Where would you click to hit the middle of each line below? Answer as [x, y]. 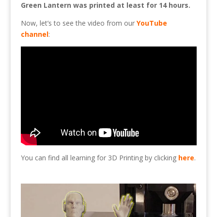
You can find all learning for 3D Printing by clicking [99, 158]
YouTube [152, 23]
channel [34, 34]
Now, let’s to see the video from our [78, 23]
